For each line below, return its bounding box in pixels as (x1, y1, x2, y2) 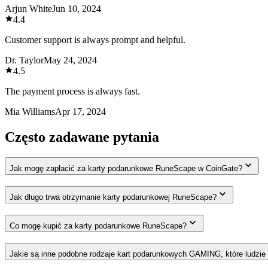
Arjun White (5, 4, 52, 14)
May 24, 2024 (44, 55, 97, 66)
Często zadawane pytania (5, 129, 159, 145)
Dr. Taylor (5, 55, 44, 66)
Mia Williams (5, 106, 55, 117)
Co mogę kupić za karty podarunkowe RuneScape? (10, 221, 187, 230)
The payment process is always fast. (5, 86, 140, 97)
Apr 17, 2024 (55, 106, 106, 117)
